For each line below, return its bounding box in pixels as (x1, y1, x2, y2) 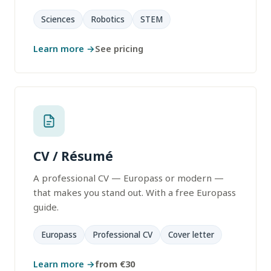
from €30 (95, 258, 135, 270)
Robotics (91, 14, 125, 25)
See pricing (95, 42, 143, 54)
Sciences (41, 14, 75, 25)
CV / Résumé (33, 148, 113, 165)
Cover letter (168, 229, 214, 240)
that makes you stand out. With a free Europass (33, 186, 236, 198)
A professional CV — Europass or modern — (33, 172, 224, 184)
